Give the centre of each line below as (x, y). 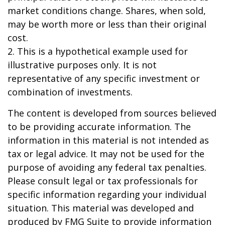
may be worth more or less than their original (107, 24)
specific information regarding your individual (107, 194)
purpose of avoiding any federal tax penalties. (107, 167)
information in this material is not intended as (108, 140)
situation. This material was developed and (101, 208)
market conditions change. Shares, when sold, (107, 11)
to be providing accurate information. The (99, 127)
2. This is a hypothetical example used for (98, 51)
